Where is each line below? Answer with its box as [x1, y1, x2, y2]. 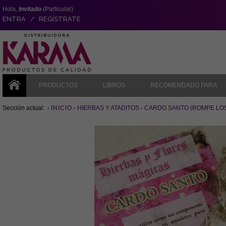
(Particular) [41, 6, 73, 13]
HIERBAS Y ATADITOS [77, 104, 139, 111]
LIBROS [103, 82, 125, 89]
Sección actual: [3, 104, 46, 111]
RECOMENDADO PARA [150, 82, 217, 89]
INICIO [51, 104, 72, 111]
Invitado [19, 6, 41, 13]
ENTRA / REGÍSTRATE [3, 15, 81, 23]
